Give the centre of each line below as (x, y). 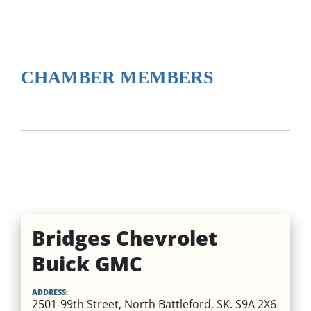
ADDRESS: (50, 292)
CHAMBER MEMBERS (117, 77)
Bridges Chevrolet (124, 237)
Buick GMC (87, 263)
